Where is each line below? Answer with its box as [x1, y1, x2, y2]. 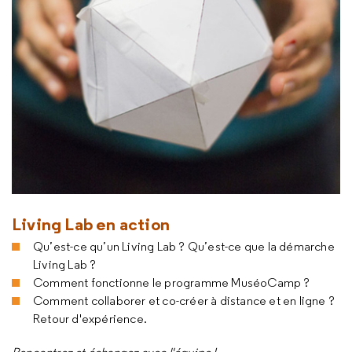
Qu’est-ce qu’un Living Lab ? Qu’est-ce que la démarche [33, 239, 335, 254]
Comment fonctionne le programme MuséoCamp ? [33, 275, 310, 290]
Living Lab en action [12, 213, 170, 235]
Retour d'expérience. [33, 311, 147, 326]
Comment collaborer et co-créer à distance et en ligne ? [33, 293, 335, 308]
